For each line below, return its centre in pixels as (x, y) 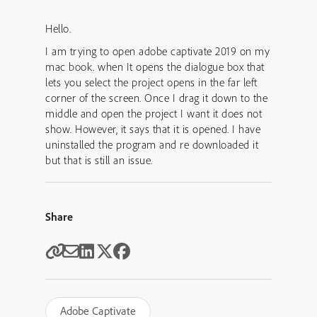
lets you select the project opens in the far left (151, 82)
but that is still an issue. (99, 160)
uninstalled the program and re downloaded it (152, 144)
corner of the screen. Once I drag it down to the (156, 98)
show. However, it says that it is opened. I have (153, 129)
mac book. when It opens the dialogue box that (155, 67)
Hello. (58, 28)
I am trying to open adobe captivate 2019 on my (157, 51)
